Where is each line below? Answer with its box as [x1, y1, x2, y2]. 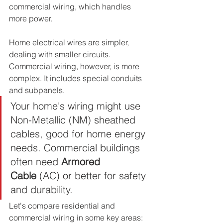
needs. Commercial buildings [10, 141, 143, 154]
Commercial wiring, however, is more [9, 61, 141, 72]
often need [10, 155, 61, 168]
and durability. [10, 183, 73, 196]
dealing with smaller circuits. [9, 49, 112, 60]
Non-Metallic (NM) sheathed [10, 113, 138, 126]
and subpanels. [9, 85, 65, 96]
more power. [9, 13, 52, 24]
